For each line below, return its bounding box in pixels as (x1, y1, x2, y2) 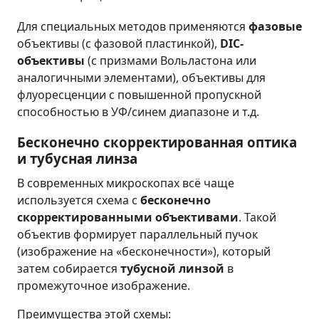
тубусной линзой (120, 261, 224, 277)
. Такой (239, 209, 276, 226)
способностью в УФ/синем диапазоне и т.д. (17, 104, 259, 120)
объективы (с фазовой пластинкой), (17, 36, 220, 52)
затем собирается (17, 261, 120, 277)
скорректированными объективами (17, 209, 239, 226)
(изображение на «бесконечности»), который (17, 244, 271, 260)
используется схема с (17, 192, 140, 209)
